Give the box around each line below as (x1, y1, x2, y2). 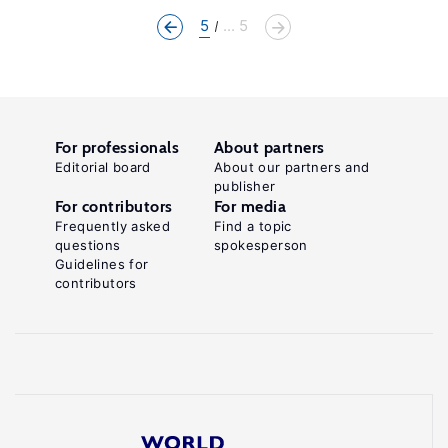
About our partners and (214, 159, 370, 175)
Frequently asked (55, 218, 171, 234)
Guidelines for (55, 256, 149, 272)
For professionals (55, 138, 180, 157)
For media (214, 197, 287, 216)
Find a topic (214, 218, 292, 234)
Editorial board (55, 159, 151, 175)
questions (55, 237, 121, 253)
